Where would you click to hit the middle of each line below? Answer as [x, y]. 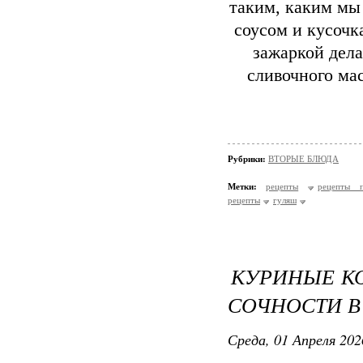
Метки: [242, 186]
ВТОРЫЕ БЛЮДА [303, 159]
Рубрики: [248, 159]
